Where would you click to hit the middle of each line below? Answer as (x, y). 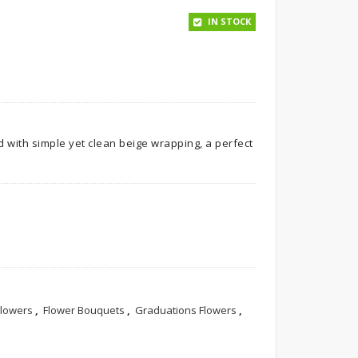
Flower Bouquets (84, 310)
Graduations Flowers (185, 310)
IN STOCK (228, 21)
